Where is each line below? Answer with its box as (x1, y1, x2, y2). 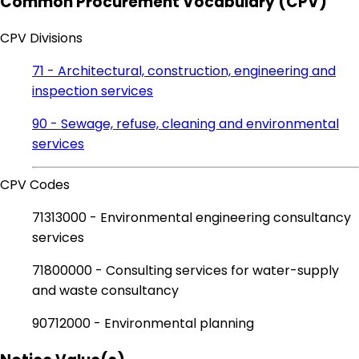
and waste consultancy (32, 281, 179, 301)
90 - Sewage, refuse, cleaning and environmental (32, 115, 339, 134)
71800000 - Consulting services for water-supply (32, 261, 339, 280)
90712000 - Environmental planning (32, 314, 254, 333)
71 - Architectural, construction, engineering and (32, 62, 336, 81)
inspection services (32, 82, 153, 101)
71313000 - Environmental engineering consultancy (32, 208, 351, 228)
